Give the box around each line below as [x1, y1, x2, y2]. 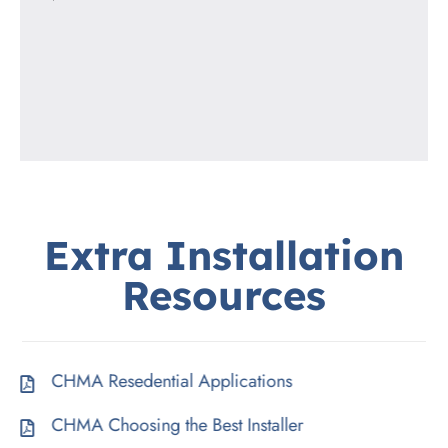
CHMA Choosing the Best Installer [55, 411, 308, 438]
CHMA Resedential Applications [55, 367, 297, 394]
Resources [122, 269, 326, 320]
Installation [164, 229, 404, 280]
